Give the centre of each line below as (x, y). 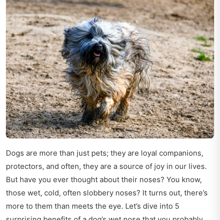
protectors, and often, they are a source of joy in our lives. (106, 166)
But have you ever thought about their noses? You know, (104, 180)
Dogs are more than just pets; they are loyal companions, (105, 153)
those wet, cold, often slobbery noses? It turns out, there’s (107, 193)
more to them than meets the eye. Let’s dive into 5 (93, 206)
